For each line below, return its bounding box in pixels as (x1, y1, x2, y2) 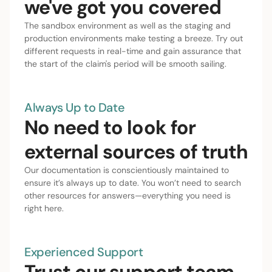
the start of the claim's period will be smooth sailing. (24, 58, 226, 69)
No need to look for (24, 114, 195, 140)
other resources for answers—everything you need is (24, 189, 231, 201)
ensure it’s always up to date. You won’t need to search (24, 177, 241, 188)
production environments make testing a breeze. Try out (24, 32, 243, 44)
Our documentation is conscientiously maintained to (24, 164, 229, 175)
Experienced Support (24, 243, 143, 260)
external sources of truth (24, 138, 248, 165)
